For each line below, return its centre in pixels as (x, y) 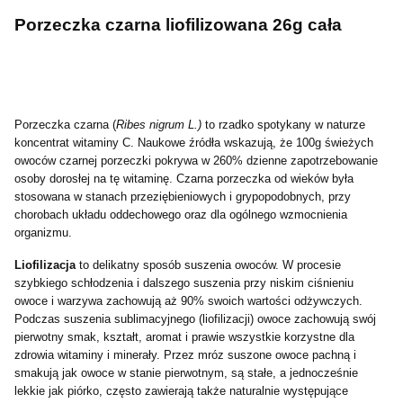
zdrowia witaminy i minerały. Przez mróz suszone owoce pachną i (185, 355)
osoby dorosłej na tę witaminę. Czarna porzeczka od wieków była (184, 179)
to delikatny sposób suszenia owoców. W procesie (210, 265)
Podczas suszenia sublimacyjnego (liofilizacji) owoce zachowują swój (195, 319)
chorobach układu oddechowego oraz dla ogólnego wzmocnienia (181, 215)
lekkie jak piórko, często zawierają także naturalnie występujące (181, 391)
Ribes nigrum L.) (159, 125)
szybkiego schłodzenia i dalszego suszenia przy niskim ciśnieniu (184, 283)
